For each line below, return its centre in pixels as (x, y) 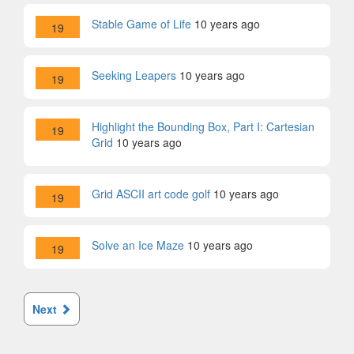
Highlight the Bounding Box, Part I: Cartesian (203, 126)
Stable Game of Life (141, 24)
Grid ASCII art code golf (151, 194)
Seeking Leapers (134, 75)
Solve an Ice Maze (138, 245)
